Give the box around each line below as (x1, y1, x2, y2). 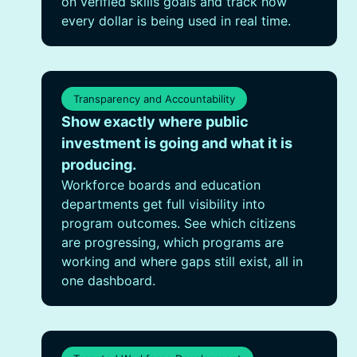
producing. (61, 156, 136, 173)
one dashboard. (61, 273, 155, 288)
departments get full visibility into (61, 196, 265, 212)
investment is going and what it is (61, 135, 292, 151)
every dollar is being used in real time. (61, 13, 291, 29)
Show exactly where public (61, 113, 249, 130)
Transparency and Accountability (73, 92, 235, 105)
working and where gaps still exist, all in (61, 253, 303, 269)
